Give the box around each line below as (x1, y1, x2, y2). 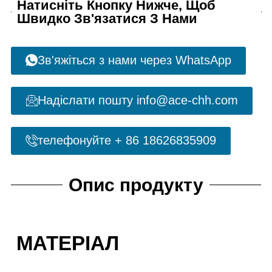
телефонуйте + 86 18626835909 (38, 133, 216, 147)
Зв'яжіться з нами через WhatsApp (38, 53, 231, 67)
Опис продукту (69, 174, 203, 195)
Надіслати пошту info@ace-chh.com (38, 93, 238, 107)
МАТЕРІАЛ (11, 232, 119, 255)
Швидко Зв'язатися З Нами (17, 10, 198, 26)
